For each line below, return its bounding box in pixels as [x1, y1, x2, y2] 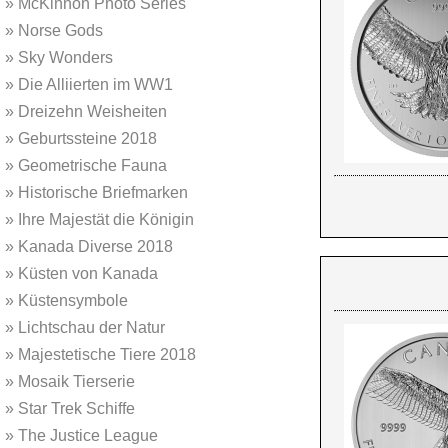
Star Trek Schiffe [14, 400, 135, 417]
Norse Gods [14, 22, 103, 39]
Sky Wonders [14, 49, 113, 66]
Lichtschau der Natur [14, 319, 165, 336]
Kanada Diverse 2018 [14, 238, 173, 255]
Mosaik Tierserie [14, 373, 135, 390]
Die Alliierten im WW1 [14, 76, 173, 93]
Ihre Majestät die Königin [14, 211, 194, 228]
